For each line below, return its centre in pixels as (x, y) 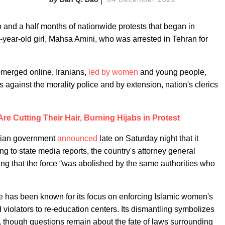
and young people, (172, 72)
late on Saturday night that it (148, 138)
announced (77, 138)
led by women (113, 72)
